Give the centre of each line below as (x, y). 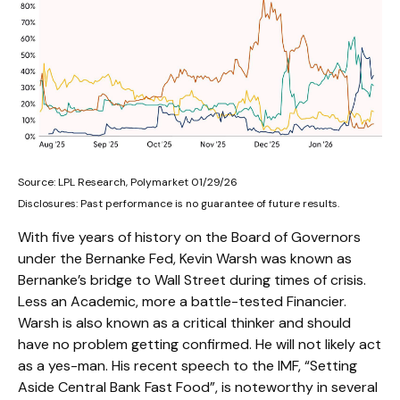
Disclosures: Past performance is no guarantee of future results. (179, 203)
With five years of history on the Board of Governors (189, 237)
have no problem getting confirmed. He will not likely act (200, 344)
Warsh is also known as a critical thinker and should (184, 322)
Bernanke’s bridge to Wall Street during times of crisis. (192, 279)
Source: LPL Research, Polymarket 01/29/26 (128, 182)
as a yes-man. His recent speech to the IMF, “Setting (187, 365)
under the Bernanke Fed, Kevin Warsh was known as (185, 258)
